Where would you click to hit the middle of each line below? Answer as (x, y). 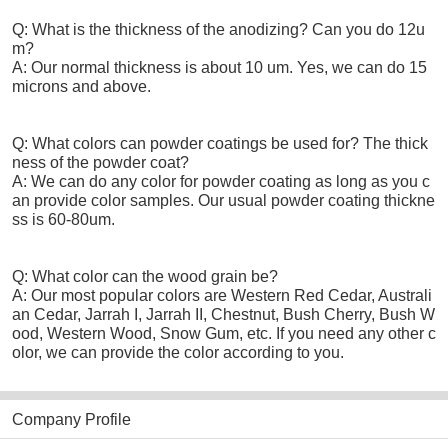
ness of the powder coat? (100, 163)
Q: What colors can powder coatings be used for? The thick (220, 144)
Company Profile (71, 420)
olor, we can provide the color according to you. (178, 353)
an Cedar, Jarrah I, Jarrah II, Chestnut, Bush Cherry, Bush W (223, 315)
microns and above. (81, 87)
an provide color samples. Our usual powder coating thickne (223, 201)
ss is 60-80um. (63, 220)
